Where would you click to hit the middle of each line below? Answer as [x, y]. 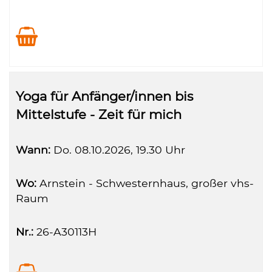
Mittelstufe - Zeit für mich [99, 114]
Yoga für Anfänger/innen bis [104, 96]
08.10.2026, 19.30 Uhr [128, 150]
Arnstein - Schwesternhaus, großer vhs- [145, 183]
